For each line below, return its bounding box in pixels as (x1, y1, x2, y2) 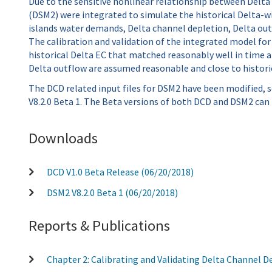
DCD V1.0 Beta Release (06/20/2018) (47, 165, 194, 178)
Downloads (29, 129, 98, 148)
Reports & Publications (29, 216, 170, 236)
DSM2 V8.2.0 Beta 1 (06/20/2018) (47, 186, 178, 199)
